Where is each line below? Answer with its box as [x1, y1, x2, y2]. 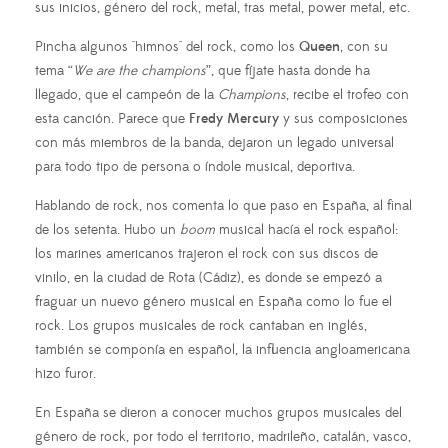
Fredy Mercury [189, 109, 279, 128]
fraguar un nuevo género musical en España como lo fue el [35, 292, 392, 311]
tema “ [35, 61, 73, 80]
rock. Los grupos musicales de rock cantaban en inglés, [35, 316, 367, 335]
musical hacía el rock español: [215, 220, 398, 239]
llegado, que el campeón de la [35, 85, 218, 104]
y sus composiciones [279, 109, 408, 128]
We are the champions [73, 61, 206, 80]
